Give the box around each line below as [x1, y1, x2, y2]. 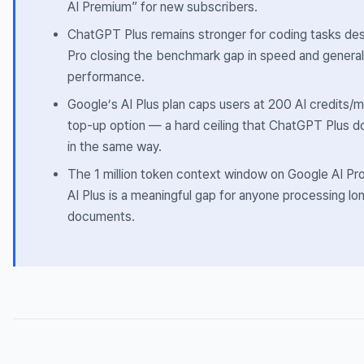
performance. [67, 68, 145, 84]
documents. [67, 208, 135, 224]
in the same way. [67, 138, 162, 154]
